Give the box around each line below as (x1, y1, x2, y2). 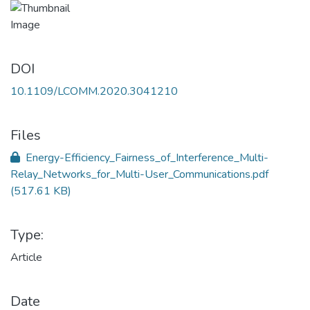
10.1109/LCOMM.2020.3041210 (10, 84, 178, 99)
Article (10, 250, 42, 265)
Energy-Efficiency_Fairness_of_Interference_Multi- (23, 150, 268, 165)
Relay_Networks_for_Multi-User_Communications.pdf (10, 167, 268, 182)
